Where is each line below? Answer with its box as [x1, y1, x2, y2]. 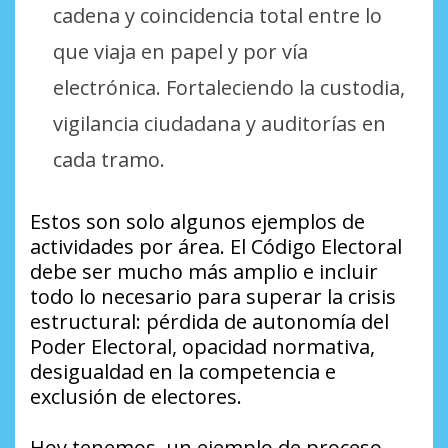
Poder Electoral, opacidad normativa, [30, 332, 375, 360]
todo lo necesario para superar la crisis [30, 282, 396, 310]
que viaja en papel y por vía [52, 37, 308, 65]
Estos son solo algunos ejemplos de [30, 207, 365, 235]
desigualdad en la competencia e [30, 357, 336, 385]
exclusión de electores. [30, 382, 242, 410]
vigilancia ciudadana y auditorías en [52, 109, 386, 137]
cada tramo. [52, 145, 165, 173]
